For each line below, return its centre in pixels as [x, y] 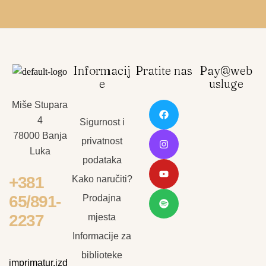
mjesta [102, 217]
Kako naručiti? [102, 179]
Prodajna [102, 198]
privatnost [102, 141]
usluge [226, 83]
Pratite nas [164, 70]
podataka [102, 160]
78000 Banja [40, 135]
